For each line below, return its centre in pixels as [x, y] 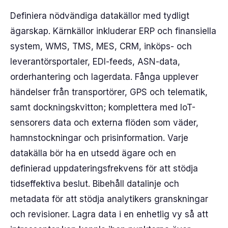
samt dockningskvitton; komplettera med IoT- [103, 107]
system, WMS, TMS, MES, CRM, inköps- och [101, 46]
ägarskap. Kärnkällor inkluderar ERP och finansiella [113, 31]
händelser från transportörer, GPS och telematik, [109, 92]
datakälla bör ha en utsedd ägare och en [93, 153]
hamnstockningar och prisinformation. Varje [99, 138]
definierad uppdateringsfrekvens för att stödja [104, 168]
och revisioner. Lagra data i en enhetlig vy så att [109, 214]
